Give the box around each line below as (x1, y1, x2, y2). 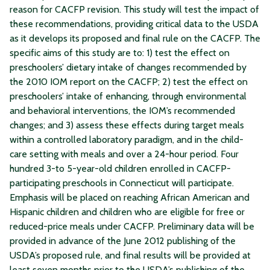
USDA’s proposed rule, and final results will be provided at (10, 249, 251, 261)
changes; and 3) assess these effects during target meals (10, 119, 244, 131)
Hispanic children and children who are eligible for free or (10, 206, 245, 218)
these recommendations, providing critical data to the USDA (10, 17, 259, 30)
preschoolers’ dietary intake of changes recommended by (10, 61, 246, 73)
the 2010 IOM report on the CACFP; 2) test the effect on (10, 75, 248, 87)
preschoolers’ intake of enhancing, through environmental (10, 90, 246, 102)
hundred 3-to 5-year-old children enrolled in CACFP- (10, 162, 231, 174)
